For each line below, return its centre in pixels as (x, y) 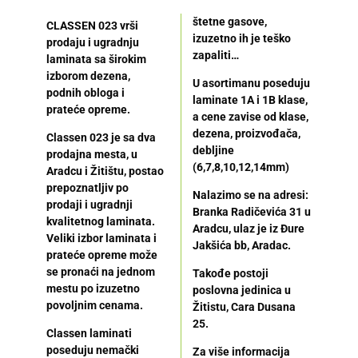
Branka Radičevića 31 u (251, 211)
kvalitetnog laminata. (100, 221)
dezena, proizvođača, (246, 133)
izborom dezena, (88, 76)
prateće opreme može (101, 255)
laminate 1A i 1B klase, (250, 99)
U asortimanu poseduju (251, 83)
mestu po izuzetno (93, 288)
